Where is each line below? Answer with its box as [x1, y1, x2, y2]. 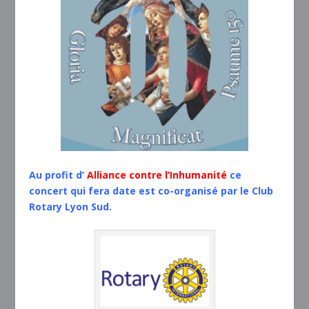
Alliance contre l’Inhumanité [87, 168, 228, 181]
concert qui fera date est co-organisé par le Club [29, 183, 274, 197]
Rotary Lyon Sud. [29, 199, 112, 213]
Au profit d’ [29, 168, 88, 181]
